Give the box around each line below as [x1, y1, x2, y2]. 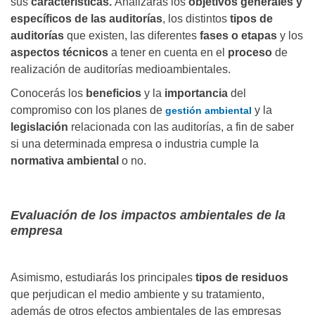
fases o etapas [197, 30, 280, 42]
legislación [11, 121, 68, 134]
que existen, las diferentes [64, 30, 197, 42]
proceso [225, 46, 272, 59]
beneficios [83, 87, 141, 100]
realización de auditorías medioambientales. [11, 63, 231, 76]
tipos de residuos [195, 271, 288, 284]
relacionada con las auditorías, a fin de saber [68, 121, 294, 134]
